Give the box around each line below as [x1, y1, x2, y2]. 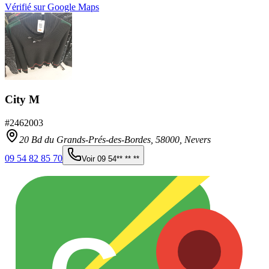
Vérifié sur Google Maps [5, 1, 99, 12]
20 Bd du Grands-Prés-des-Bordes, [19, 134, 156, 145]
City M [5, 93, 40, 106]
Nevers [184, 134, 211, 145]
